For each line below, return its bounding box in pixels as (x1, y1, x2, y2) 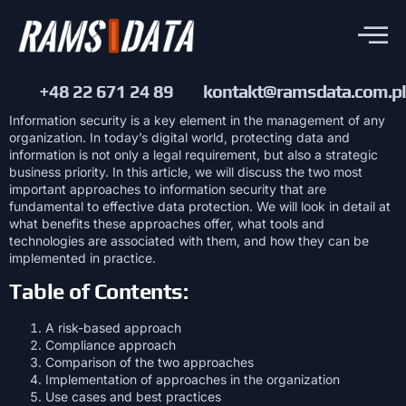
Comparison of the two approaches (45, 354, 254, 371)
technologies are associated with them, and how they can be (9, 232, 369, 248)
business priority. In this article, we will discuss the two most (9, 163, 362, 179)
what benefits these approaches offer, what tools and (9, 215, 324, 231)
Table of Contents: (9, 279, 188, 304)
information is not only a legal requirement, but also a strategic (9, 146, 378, 162)
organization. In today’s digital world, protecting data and (9, 129, 350, 145)
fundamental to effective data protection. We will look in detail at (9, 198, 391, 214)
